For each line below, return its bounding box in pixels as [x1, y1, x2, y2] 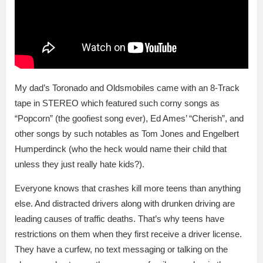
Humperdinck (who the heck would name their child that [15, 143, 227, 154]
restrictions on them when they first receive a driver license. [15, 228, 242, 239]
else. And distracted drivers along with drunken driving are [15, 198, 235, 208]
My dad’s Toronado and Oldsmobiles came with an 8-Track [15, 82, 240, 93]
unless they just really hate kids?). [15, 159, 144, 169]
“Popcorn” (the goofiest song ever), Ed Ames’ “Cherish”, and [15, 113, 244, 123]
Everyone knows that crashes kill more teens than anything [15, 183, 241, 193]
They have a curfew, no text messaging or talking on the [15, 244, 228, 254]
